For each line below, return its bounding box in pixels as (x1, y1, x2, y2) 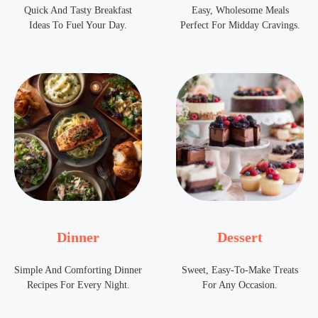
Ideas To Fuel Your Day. (29, 20, 127, 31)
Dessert (217, 229, 263, 246)
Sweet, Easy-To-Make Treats (182, 265, 298, 276)
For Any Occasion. (202, 280, 278, 291)
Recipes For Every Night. (26, 280, 130, 291)
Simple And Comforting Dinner (14, 265, 142, 276)
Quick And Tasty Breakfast (24, 5, 132, 16)
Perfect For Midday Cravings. (180, 20, 300, 31)
